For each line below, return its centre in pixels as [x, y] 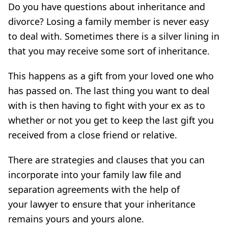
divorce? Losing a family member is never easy [108, 21]
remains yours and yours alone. [76, 219]
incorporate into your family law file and [95, 175]
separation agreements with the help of [94, 189]
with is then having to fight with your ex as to [107, 105]
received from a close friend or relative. [93, 135]
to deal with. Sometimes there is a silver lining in [114, 36]
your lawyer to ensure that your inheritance [102, 204]
